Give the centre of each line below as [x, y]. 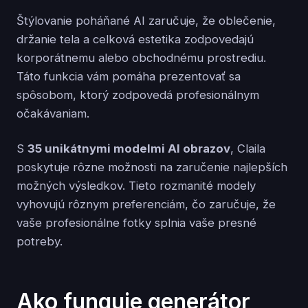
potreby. [40, 242]
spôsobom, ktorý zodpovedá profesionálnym [138, 95]
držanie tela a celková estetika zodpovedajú [135, 40]
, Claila [248, 149]
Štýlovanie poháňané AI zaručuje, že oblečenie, [146, 21]
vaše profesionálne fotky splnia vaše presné [136, 223]
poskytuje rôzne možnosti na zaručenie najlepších [152, 167]
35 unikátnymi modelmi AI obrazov [129, 149]
